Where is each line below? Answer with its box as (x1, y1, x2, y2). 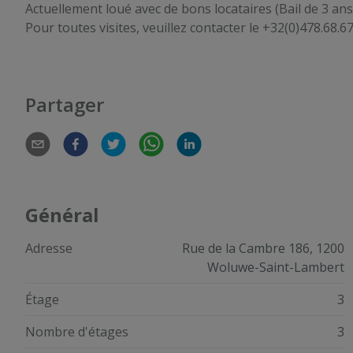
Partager (25, 91, 104, 117)
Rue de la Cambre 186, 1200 (182, 239, 345, 257)
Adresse (25, 239, 72, 257)
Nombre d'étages (25, 322, 128, 340)
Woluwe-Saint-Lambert (207, 258, 345, 276)
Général (25, 201, 99, 228)
